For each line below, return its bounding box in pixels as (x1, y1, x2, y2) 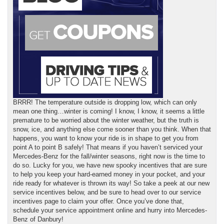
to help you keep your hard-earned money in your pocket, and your (13, 170, 205, 178)
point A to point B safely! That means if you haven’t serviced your (13, 143, 202, 151)
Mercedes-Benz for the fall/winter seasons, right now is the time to (13, 152, 205, 160)
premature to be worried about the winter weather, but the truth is (13, 116, 199, 124)
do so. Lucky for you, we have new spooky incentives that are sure (13, 161, 207, 169)
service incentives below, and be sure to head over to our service (13, 188, 201, 196)
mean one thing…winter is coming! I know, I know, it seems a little (13, 107, 204, 115)
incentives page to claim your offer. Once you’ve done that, (13, 197, 184, 205)
